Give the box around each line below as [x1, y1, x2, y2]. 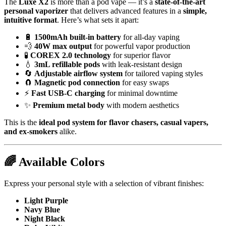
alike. [58, 127, 77, 136]
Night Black [24, 214, 65, 223]
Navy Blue [24, 205, 60, 214]
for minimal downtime [105, 88, 178, 97]
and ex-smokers [4, 127, 58, 136]
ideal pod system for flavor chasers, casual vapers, [39, 118, 208, 127]
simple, [183, 6, 207, 15]
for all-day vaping [121, 32, 180, 41]
